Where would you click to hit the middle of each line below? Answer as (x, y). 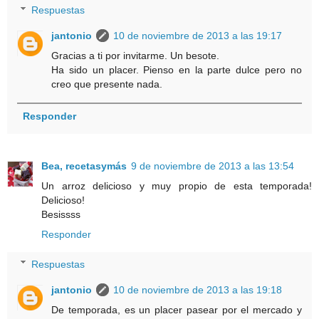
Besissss (61, 215)
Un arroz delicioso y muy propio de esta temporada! (177, 186)
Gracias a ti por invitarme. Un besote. (136, 55)
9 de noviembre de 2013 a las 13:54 (213, 166)
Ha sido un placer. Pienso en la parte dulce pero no (177, 69)
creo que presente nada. (107, 84)
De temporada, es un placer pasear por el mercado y (177, 309)
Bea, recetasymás (84, 166)
